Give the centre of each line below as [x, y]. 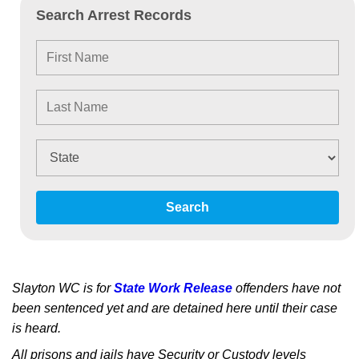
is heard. [36, 328]
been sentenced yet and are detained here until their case [175, 308]
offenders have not [286, 288]
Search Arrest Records [114, 15]
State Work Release [173, 288]
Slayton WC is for [63, 288]
